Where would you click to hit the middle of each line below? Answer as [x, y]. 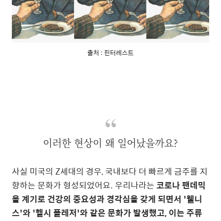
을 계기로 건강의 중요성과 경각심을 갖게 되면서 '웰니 [107, 199]
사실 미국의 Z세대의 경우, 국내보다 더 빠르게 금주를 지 [110, 171]
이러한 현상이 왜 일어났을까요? [110, 143]
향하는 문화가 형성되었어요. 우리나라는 [84, 185]
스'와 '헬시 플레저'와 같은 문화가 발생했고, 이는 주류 [107, 212]
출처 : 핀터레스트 [110, 52]
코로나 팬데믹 [181, 185]
